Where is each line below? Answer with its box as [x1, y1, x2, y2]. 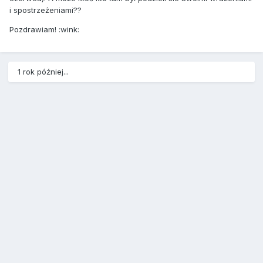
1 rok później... [18, 67, 69, 77]
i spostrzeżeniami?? [9, 5, 82, 15]
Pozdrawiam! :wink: [9, 24, 79, 34]
